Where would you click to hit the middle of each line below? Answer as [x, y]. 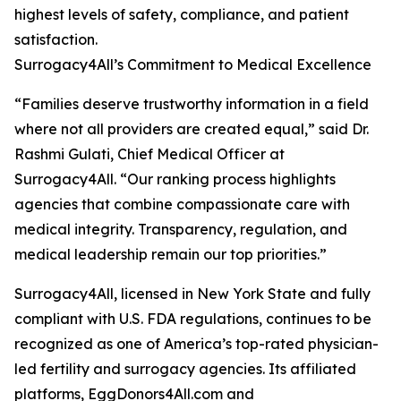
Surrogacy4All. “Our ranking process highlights [175, 179]
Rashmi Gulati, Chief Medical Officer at [149, 154]
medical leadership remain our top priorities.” [171, 255]
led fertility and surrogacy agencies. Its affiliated [185, 369]
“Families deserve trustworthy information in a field [192, 104]
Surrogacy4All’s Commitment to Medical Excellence [193, 65]
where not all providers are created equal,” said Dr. [192, 129]
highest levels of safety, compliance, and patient [182, 15]
